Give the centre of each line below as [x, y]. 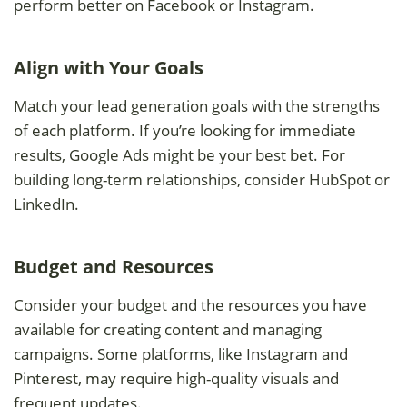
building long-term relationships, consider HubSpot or [202, 179]
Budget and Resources [114, 266]
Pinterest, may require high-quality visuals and [176, 378]
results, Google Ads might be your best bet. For [179, 154]
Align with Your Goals [109, 67]
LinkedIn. [46, 203]
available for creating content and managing [168, 329]
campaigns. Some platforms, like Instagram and [181, 353]
